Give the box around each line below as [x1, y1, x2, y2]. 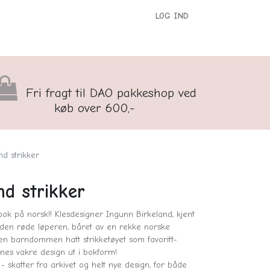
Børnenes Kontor [119, 34, 188, 45]
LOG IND [155, 11, 189, 21]
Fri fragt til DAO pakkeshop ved [21, 86, 196, 100]
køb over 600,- [54, 101, 134, 115]
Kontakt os [53, 34, 96, 45]
